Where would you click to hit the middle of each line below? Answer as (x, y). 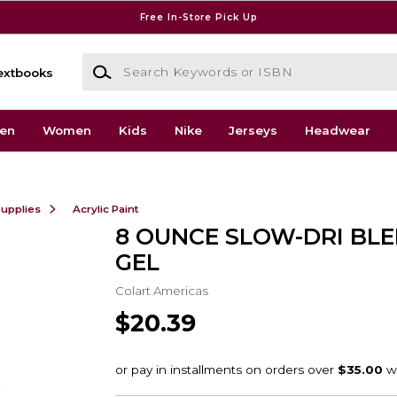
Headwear (338, 131)
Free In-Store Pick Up (198, 17)
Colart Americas (161, 290)
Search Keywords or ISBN (160, 62)
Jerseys (253, 131)
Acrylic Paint (105, 209)
